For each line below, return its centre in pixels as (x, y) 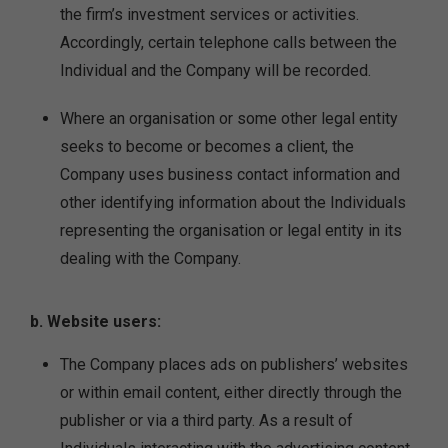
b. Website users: (95, 321)
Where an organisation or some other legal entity (229, 118)
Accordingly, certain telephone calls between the (228, 42)
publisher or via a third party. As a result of (206, 420)
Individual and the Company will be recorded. (215, 70)
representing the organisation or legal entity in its (231, 230)
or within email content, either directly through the (231, 392)
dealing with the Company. (150, 258)
